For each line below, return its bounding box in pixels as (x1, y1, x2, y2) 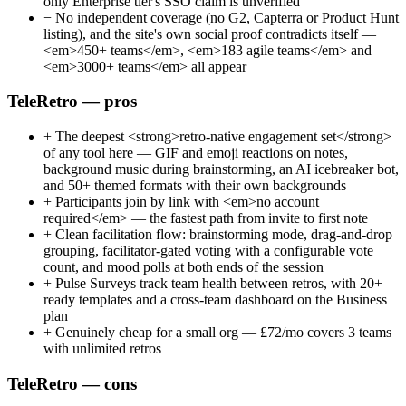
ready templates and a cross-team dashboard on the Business (43, 292, 387, 308)
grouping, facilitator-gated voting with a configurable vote (43, 243, 373, 259)
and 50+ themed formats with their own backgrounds (43, 178, 346, 194)
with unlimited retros (43, 341, 161, 357)
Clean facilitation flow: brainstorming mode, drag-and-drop (52, 227, 392, 243)
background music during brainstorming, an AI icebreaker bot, (43, 161, 399, 178)
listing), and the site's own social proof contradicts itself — (43, 25, 376, 42)
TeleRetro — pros (7, 92, 137, 111)
